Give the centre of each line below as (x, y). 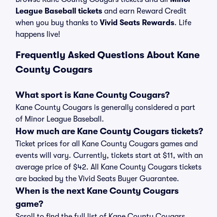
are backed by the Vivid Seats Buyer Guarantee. (97, 179)
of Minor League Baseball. (60, 119)
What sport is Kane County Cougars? (93, 95)
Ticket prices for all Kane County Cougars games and (107, 144)
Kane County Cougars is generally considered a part (105, 108)
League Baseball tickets (59, 11)
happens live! (38, 34)
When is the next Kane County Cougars (97, 191)
